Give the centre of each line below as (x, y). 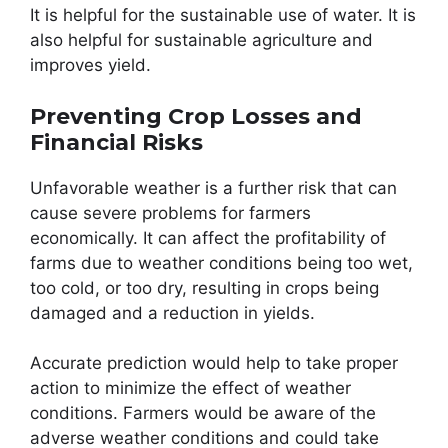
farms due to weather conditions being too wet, (221, 262)
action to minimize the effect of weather (190, 388)
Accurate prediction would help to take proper (214, 363)
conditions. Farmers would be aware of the (203, 413)
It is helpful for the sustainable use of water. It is (223, 15)
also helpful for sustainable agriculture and (201, 40)
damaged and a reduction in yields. (172, 312)
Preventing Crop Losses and (196, 116)
